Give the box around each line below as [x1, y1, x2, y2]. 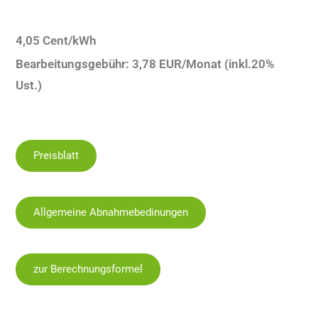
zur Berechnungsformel [33, 262, 143, 275]
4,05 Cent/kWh [16, 33, 99, 48]
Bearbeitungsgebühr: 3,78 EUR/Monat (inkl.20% [16, 56, 275, 71]
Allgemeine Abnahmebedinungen [33, 205, 189, 219]
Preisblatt [33, 148, 79, 162]
